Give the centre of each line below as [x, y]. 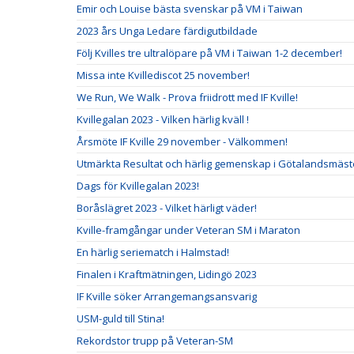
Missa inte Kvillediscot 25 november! [163, 75]
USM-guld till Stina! [121, 318]
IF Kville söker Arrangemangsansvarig [167, 296]
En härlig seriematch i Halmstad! [153, 252]
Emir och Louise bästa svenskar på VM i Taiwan [190, 9]
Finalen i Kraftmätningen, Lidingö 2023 [167, 274]
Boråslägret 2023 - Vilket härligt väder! [167, 208]
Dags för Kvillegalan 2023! [138, 186]
